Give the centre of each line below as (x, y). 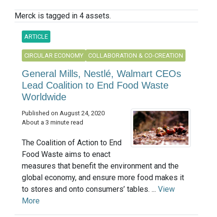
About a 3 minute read (53, 123)
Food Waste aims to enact (66, 155)
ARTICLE (36, 37)
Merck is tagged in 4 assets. (63, 16)
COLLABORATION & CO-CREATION (136, 56)
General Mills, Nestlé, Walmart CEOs (101, 74)
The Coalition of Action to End (72, 143)
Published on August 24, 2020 (63, 113)
